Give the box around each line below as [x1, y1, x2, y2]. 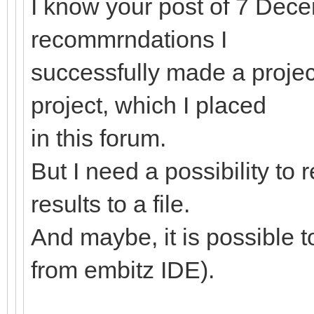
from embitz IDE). [31, 257, 214, 283]
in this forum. [31, 125, 166, 151]
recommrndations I [31, 26, 227, 53]
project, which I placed [31, 92, 266, 118]
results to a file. [31, 191, 190, 217]
